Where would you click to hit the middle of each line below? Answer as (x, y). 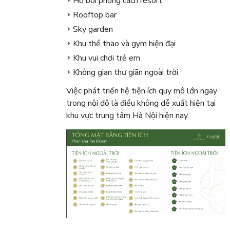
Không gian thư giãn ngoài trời (125, 73)
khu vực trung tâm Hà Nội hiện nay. (127, 116)
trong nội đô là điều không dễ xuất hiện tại (141, 103)
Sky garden (93, 30)
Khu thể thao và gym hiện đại (124, 44)
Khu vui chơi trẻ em (106, 58)
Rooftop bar (94, 15)
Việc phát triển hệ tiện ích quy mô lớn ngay (141, 91)
